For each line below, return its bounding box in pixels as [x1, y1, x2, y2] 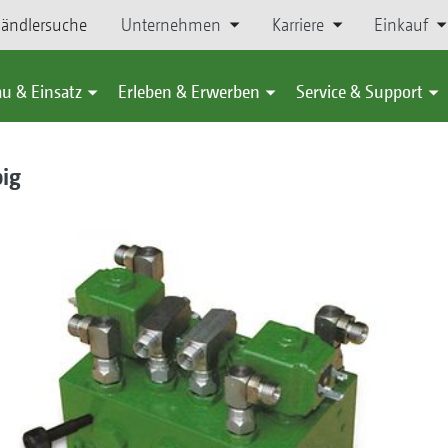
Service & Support [296, 81, 423, 102]
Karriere [271, 14, 324, 35]
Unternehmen [121, 14, 222, 35]
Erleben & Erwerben [118, 81, 260, 102]
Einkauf [373, 14, 428, 35]
